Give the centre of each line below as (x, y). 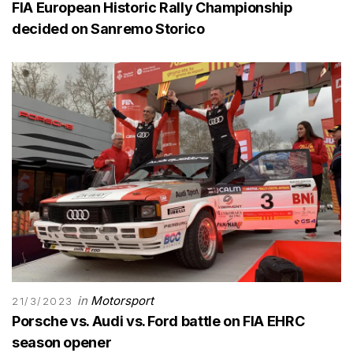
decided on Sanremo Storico (108, 29)
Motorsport (123, 300)
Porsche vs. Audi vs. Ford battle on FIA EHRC (158, 321)
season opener (62, 342)
